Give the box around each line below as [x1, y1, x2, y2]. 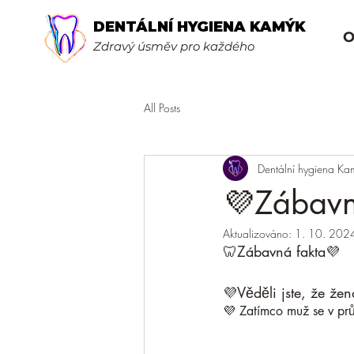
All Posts [144, 100, 180, 115]
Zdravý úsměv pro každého [93, 39, 254, 54]
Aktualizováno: [223, 226, 295, 241]
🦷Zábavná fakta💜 [223, 242, 340, 261]
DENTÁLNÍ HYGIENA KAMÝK [93, 18, 306, 36]
